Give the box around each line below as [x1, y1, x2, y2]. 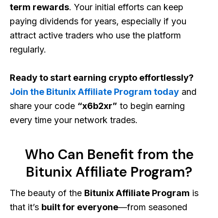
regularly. [10, 44, 46, 54]
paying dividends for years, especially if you [10, 16, 186, 26]
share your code [10, 100, 77, 111]
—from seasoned [118, 201, 187, 212]
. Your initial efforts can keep [69, 1, 183, 12]
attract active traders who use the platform [10, 30, 181, 40]
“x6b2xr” [77, 100, 117, 111]
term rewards [10, 1, 69, 12]
